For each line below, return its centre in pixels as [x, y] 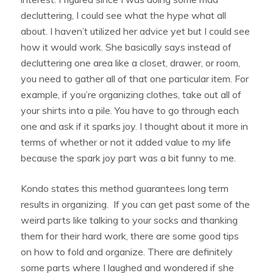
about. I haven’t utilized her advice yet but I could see [136, 31]
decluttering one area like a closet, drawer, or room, [131, 63]
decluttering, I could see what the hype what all [124, 16]
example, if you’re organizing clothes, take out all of [131, 95]
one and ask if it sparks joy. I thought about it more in [135, 126]
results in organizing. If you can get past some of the [136, 204]
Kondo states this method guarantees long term [125, 189]
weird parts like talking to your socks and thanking [129, 220]
